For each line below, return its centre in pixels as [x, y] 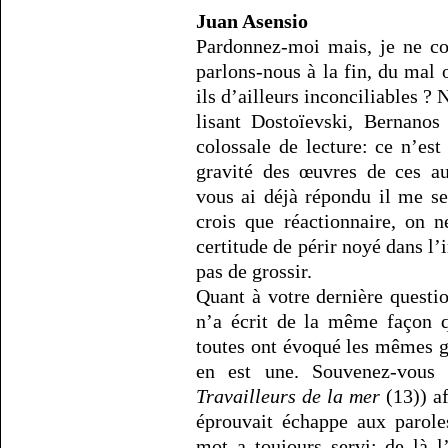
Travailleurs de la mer [288, 396]
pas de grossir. [254, 271]
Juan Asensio [252, 21]
